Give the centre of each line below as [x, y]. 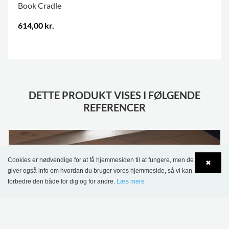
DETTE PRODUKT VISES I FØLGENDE [114, 95]
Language [46, 190]
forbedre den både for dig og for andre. [62, 181]
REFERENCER [114, 108]
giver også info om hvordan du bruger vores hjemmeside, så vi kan [100, 171]
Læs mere [131, 181]
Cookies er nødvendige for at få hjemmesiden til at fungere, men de [101, 160]
